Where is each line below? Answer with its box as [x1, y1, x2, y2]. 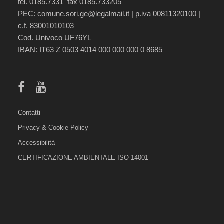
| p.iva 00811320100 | [129, 10, 200, 18]
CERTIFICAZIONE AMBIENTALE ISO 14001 [18, 154, 148, 162]
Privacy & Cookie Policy [18, 124, 88, 132]
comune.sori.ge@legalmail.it [37, 10, 129, 18]
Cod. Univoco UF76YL [18, 34, 91, 42]
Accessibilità [18, 139, 55, 147]
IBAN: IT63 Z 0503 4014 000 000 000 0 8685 [18, 46, 162, 54]
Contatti [18, 109, 40, 117]
